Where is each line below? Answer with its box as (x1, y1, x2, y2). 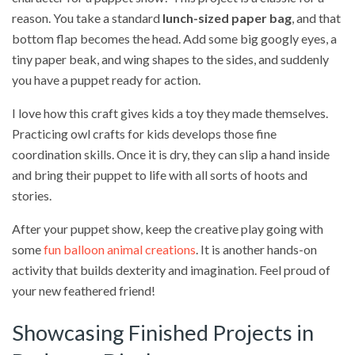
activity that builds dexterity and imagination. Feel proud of (12, 261, 330, 277)
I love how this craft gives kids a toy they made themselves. (12, 105, 328, 120)
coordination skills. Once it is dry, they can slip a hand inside (12, 146, 330, 162)
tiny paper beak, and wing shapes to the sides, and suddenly (12, 51, 329, 67)
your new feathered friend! (12, 282, 155, 298)
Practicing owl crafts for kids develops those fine (12, 125, 277, 141)
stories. (12, 187, 52, 203)
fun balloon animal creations (44, 241, 196, 257)
